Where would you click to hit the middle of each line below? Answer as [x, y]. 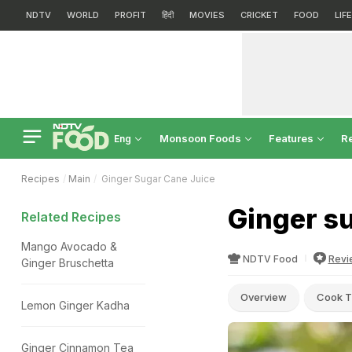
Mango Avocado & [69, 246]
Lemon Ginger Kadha [75, 305]
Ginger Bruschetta [68, 263]
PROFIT [130, 15]
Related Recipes [71, 217]
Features [292, 138]
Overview [263, 297]
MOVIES [207, 15]
